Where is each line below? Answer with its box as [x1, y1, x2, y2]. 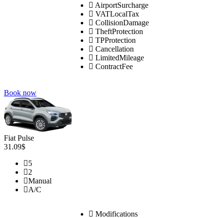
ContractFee [93, 62, 133, 71]
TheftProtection [93, 27, 143, 36]
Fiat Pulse [4, 133, 34, 142]
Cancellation [93, 44, 134, 53]
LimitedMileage [93, 53, 144, 62]
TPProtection [93, 36, 136, 44]
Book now [4, 88, 36, 97]
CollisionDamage [93, 18, 149, 27]
